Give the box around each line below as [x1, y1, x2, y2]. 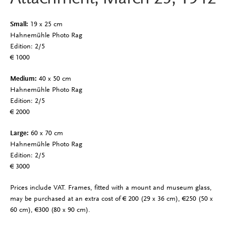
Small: [10, 20, 30, 29]
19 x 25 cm [30, 20, 63, 28]
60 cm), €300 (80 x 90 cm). [10, 205, 90, 213]
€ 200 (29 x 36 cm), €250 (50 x [122, 194, 213, 202]
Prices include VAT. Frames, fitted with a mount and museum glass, [10, 183, 212, 191]
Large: [10, 129, 31, 137]
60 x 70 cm [30, 129, 63, 137]
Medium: [10, 75, 39, 83]
